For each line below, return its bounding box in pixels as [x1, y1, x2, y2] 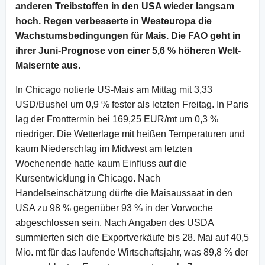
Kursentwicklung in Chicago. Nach [15, 173, 160, 183]
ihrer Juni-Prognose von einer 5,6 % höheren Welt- [15, 45, 241, 56]
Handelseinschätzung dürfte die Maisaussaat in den [15, 188, 232, 198]
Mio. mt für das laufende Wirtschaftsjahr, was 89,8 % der [15, 247, 248, 257]
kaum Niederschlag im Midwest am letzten [15, 143, 192, 154]
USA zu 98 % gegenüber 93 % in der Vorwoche [15, 202, 213, 213]
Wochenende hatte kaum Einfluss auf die [15, 158, 187, 169]
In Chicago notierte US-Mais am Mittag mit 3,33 [15, 84, 212, 95]
